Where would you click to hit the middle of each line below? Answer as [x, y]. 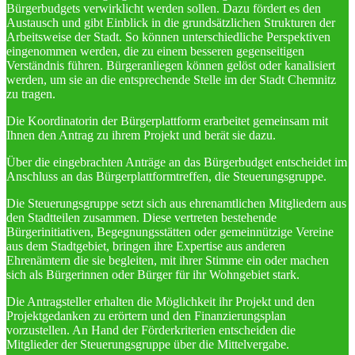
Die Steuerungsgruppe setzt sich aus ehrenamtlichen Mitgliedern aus [176, 203]
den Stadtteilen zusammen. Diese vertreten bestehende [141, 218]
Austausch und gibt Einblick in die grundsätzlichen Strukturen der [171, 23]
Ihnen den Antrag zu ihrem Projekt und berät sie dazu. [141, 135]
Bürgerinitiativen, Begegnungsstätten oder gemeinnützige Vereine [170, 232]
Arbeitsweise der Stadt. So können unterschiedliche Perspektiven [168, 37]
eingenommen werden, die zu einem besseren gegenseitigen [155, 51]
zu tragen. [31, 94]
